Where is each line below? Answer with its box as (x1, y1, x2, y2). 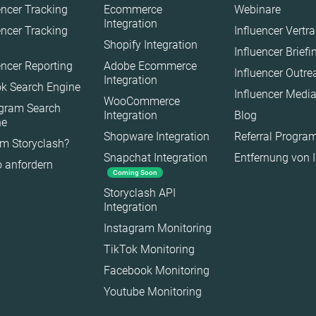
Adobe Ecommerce (103, 59, 197, 73)
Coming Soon (112, 169, 157, 177)
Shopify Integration (103, 38, 197, 51)
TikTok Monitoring (103, 243, 195, 256)
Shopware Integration (103, 130, 209, 143)
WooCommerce (103, 95, 180, 108)
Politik (121, 39, 149, 50)
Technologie (121, 107, 174, 118)
